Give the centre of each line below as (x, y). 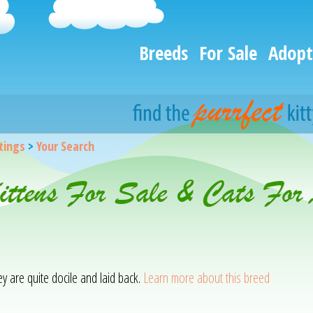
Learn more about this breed (206, 278)
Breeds (163, 52)
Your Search (65, 146)
